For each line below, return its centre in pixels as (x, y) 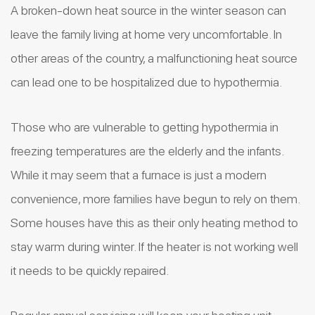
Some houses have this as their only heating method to (154, 223)
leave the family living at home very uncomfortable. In (146, 34)
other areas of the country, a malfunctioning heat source (154, 58)
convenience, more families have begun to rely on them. (155, 199)
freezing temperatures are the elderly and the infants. (147, 151)
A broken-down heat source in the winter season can (148, 11)
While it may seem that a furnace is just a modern (139, 175)
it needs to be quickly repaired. (90, 271)
